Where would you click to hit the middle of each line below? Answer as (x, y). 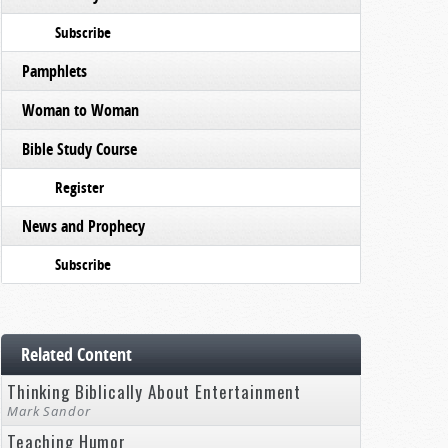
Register (79, 187)
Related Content (76, 354)
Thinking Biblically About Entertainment (154, 391)
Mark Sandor (49, 411)
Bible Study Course (79, 149)
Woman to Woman (80, 110)
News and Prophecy (83, 226)
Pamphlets (54, 71)
